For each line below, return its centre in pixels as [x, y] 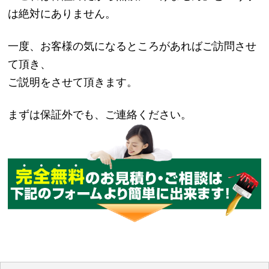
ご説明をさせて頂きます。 [73, 82]
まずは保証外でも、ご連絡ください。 [100, 114]
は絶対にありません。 [62, 14]
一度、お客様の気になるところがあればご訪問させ [132, 46]
